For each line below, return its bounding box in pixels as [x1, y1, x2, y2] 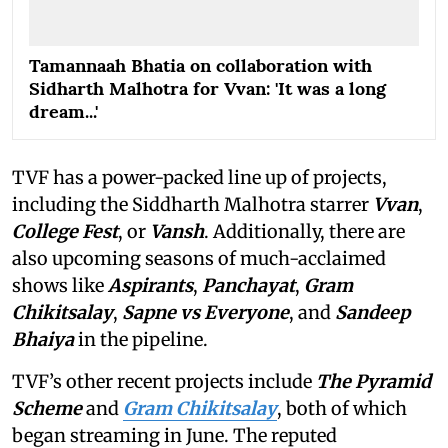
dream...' [29, 99, 98, 123]
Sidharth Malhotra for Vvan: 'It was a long [29, 76, 386, 100]
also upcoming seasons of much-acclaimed [12, 246, 386, 270]
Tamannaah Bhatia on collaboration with [29, 53, 372, 77]
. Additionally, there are [204, 219, 405, 243]
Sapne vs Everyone [118, 300, 289, 324]
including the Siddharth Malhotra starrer [12, 192, 373, 216]
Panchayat [198, 273, 295, 297]
